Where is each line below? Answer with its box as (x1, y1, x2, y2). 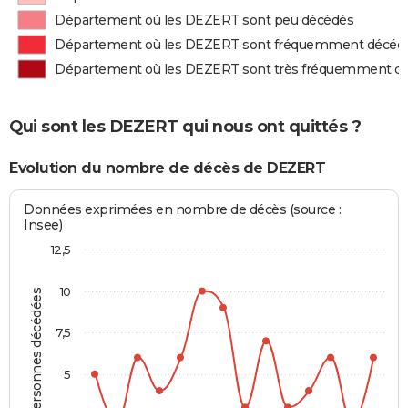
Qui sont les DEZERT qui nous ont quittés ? (9, 116, 361, 137)
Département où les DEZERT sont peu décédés (55, 12, 354, 28)
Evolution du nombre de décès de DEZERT (9, 158, 325, 177)
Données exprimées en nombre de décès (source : (24, 201, 342, 219)
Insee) (24, 217, 63, 234)
